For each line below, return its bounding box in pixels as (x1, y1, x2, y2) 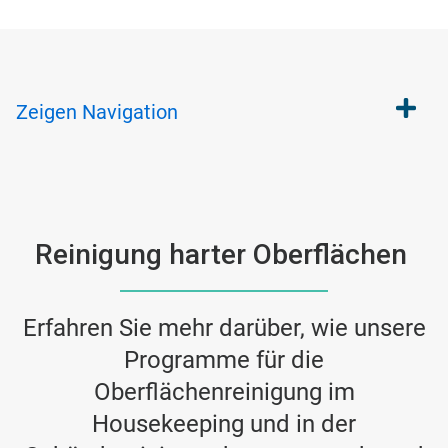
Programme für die (124, 346, 324, 374)
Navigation (82, 100, 178, 124)
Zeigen (16, 100, 77, 124)
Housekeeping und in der (92, 410, 356, 438)
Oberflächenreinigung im (93, 378, 355, 406)
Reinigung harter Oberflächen (34, 238, 414, 271)
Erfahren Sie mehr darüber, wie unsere (22, 314, 426, 342)
